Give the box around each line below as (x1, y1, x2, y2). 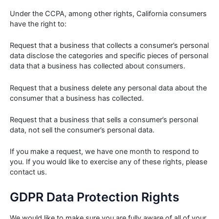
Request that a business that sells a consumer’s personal (10, 115, 198, 124)
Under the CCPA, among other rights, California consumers (10, 9, 207, 18)
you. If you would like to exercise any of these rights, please (10, 157, 207, 167)
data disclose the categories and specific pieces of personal (10, 51, 208, 61)
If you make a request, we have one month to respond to (10, 147, 199, 156)
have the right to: (10, 19, 66, 28)
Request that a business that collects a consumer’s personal (10, 41, 209, 50)
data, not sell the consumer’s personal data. (10, 125, 154, 134)
